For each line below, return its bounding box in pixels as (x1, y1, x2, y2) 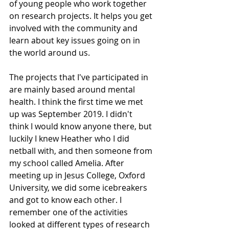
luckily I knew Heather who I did (9, 133, 131, 144)
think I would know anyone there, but (9, 121, 154, 132)
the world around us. (9, 47, 94, 58)
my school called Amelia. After (9, 157, 126, 169)
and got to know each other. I (9, 194, 124, 205)
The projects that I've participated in (9, 72, 150, 83)
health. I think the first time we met (9, 96, 145, 107)
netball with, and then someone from (9, 145, 154, 156)
